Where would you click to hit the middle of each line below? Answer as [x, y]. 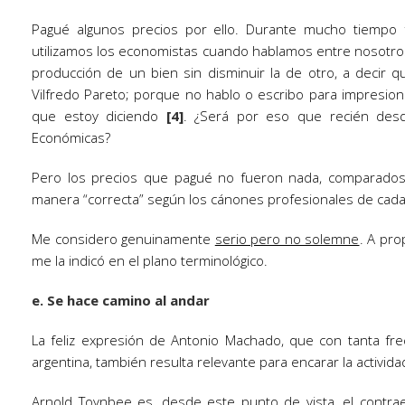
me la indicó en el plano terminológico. [150, 260]
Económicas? [71, 137]
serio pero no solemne [287, 239]
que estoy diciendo [99, 116]
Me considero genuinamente [123, 239]
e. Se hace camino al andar [121, 300]
